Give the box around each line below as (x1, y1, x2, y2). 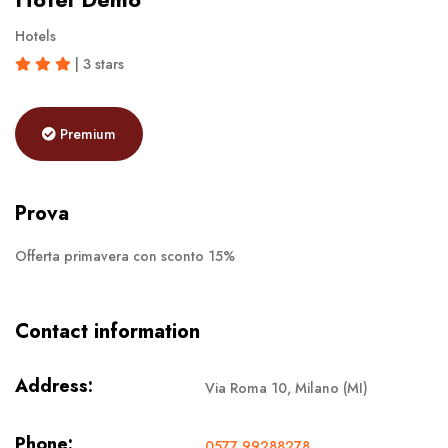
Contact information (15, 316, 200, 346)
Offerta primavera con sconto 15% (15, 245, 235, 266)
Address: (15, 372, 93, 399)
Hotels (15, 25, 56, 46)
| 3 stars (71, 53, 124, 74)
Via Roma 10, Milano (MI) (205, 377, 368, 398)
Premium (60, 123, 116, 144)
